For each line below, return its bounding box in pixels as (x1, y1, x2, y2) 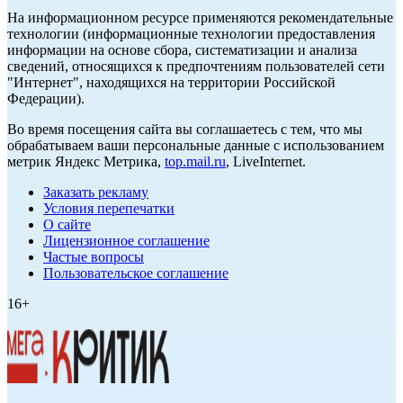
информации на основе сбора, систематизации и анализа (7, 42, 357, 58)
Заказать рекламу (43, 184, 148, 201)
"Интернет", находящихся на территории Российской (7, 75, 336, 91)
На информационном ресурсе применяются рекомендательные (7, 10, 393, 26)
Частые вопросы (43, 249, 144, 265)
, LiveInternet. (226, 154, 306, 170)
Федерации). (7, 91, 85, 107)
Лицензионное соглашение (43, 233, 210, 249)
